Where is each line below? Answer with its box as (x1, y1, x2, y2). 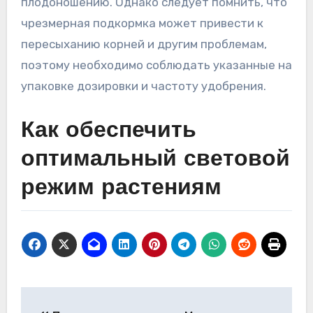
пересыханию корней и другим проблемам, (20, 37, 267, 52)
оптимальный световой (20, 149, 290, 172)
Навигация (20, 289, 140, 312)
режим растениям (20, 177, 221, 201)
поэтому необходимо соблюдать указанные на (20, 58, 292, 73)
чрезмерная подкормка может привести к (20, 16, 263, 31)
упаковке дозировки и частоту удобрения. (20, 79, 266, 94)
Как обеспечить (20, 120, 196, 143)
